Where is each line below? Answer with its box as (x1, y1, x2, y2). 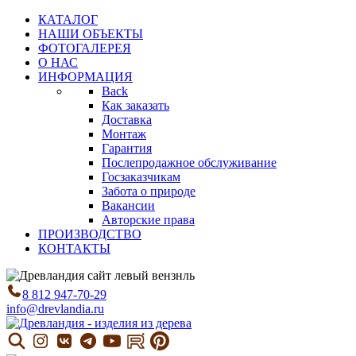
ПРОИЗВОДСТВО (38, 227, 141, 241)
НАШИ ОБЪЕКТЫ (38, 27, 143, 41)
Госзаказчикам (102, 170, 180, 184)
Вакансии (102, 199, 155, 212)
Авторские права (102, 213, 195, 226)
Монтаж (102, 127, 146, 141)
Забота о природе (102, 184, 195, 198)
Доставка (102, 113, 152, 126)
